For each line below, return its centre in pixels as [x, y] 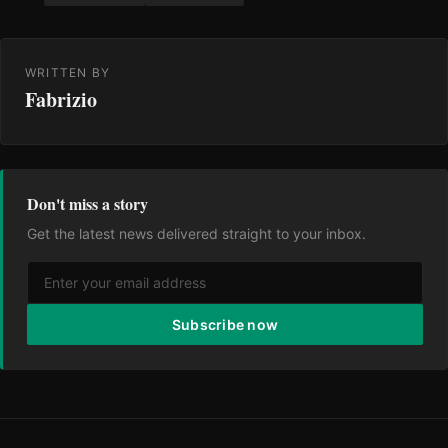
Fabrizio [61, 99]
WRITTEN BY [67, 72]
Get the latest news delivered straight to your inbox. [196, 233]
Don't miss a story [87, 203]
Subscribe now [225, 324]
